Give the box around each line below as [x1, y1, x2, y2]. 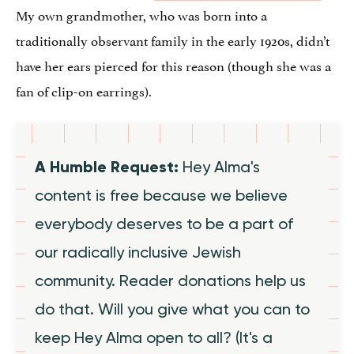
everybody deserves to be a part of [35, 213, 293, 233]
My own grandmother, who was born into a [16, 3, 267, 24]
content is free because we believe [35, 185, 288, 205]
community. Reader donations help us [35, 270, 306, 290]
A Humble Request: [35, 156, 183, 176]
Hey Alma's [183, 156, 260, 176]
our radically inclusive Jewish [35, 242, 241, 262]
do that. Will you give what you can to [35, 299, 310, 318]
